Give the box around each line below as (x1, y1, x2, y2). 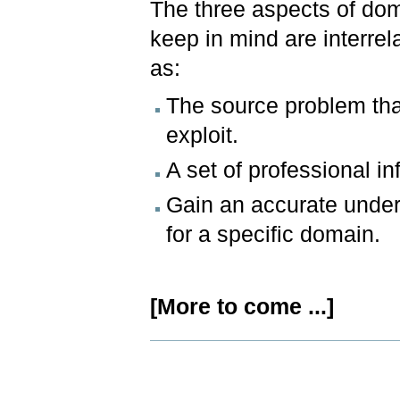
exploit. (166, 122, 239, 147)
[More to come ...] (150, 294, 335, 319)
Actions (149, 353, 189, 366)
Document (149, 340, 203, 354)
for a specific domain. (166, 221, 381, 246)
